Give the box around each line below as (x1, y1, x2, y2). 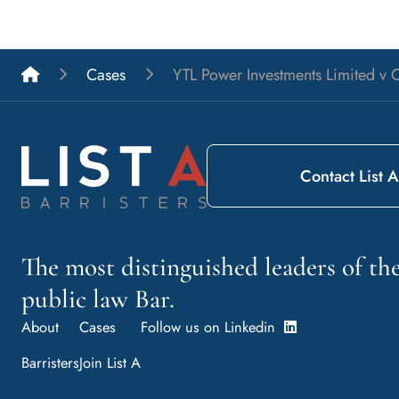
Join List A (79, 351, 141, 373)
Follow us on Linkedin (141, 315, 284, 338)
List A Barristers (38, 61, 141, 85)
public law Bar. (21, 282, 175, 314)
